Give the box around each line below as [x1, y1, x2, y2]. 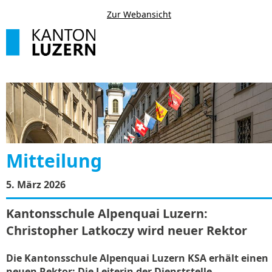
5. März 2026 [6, 178, 66, 191]
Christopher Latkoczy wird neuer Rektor [6, 222, 247, 239]
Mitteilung [6, 148, 102, 173]
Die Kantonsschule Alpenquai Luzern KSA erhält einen [6, 251, 268, 265]
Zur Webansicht [107, 8, 171, 20]
